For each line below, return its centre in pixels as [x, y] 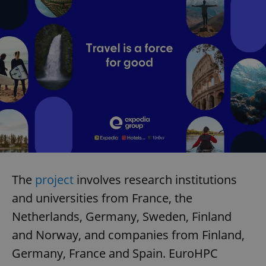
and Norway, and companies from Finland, [128, 235]
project [54, 179]
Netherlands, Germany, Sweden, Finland [122, 216]
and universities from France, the [102, 198]
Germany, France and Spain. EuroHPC [115, 253]
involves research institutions [155, 179]
